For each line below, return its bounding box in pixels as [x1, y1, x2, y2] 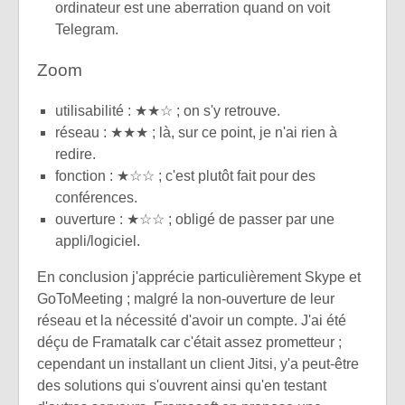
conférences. [55, 190, 137, 206]
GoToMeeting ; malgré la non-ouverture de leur [37, 291, 334, 307]
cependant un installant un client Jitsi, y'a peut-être [37, 356, 359, 372]
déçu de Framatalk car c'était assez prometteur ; [37, 334, 342, 351]
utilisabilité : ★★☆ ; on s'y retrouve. [55, 103, 280, 119]
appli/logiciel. [55, 233, 140, 250]
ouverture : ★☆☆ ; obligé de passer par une [55, 212, 334, 228]
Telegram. [55, 21, 118, 37]
